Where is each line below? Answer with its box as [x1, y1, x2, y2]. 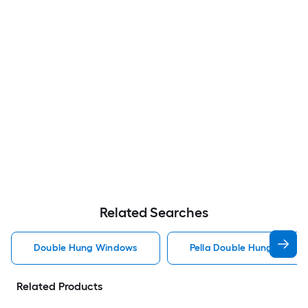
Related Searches [100, 204, 208, 221]
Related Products [16, 280, 102, 294]
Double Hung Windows [34, 242, 137, 254]
